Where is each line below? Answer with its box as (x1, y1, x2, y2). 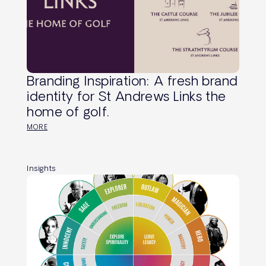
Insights (27, 164, 56, 173)
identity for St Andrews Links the (27, 88, 226, 103)
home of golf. (27, 103, 109, 119)
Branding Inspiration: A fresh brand (27, 72, 238, 88)
